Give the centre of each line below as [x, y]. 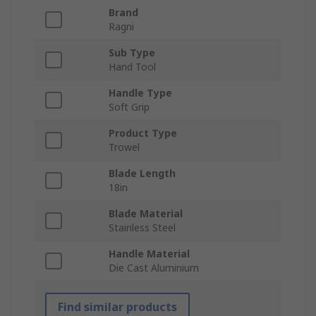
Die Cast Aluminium [154, 268]
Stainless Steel [142, 228]
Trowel [124, 147]
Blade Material [146, 214]
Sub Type [132, 53]
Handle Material [149, 254]
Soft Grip [129, 107]
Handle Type [140, 93]
